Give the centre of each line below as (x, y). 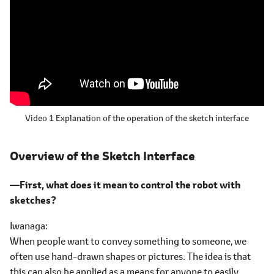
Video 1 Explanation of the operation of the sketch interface (137, 118)
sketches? (33, 200)
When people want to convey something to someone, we (128, 241)
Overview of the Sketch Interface (102, 156)
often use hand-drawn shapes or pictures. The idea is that (130, 256)
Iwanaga (28, 225)
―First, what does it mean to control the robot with (125, 185)
